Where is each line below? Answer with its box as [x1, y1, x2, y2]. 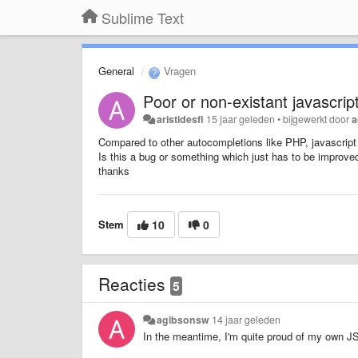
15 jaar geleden [206, 111, 276, 126]
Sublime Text [101, 7, 184, 28]
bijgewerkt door [283, 111, 352, 126]
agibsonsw [157, 312, 210, 327]
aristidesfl [157, 111, 205, 126]
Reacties [98, 271, 170, 296]
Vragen [161, 63, 196, 78]
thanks [98, 162, 129, 178]
